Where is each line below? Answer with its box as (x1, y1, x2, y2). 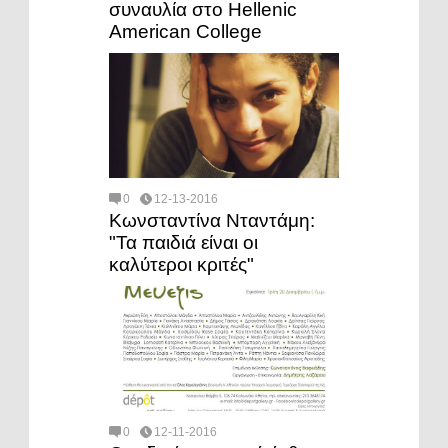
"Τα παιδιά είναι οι (109, 231, 258, 253)
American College (109, 20, 262, 42)
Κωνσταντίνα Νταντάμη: (109, 209, 315, 231)
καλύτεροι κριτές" (109, 253, 254, 275)
